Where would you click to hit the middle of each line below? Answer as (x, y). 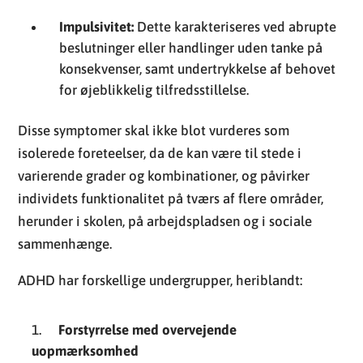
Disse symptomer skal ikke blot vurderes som (154, 130)
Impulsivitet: (97, 26)
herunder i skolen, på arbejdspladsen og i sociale (165, 221)
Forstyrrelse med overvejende (148, 329)
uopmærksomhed (85, 350)
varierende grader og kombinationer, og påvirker (164, 175)
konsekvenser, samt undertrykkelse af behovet (198, 68)
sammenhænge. (65, 243)
